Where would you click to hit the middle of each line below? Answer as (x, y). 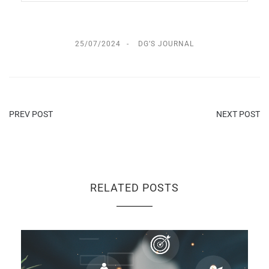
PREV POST (31, 114)
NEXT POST (238, 114)
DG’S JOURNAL (166, 44)
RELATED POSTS (134, 188)
